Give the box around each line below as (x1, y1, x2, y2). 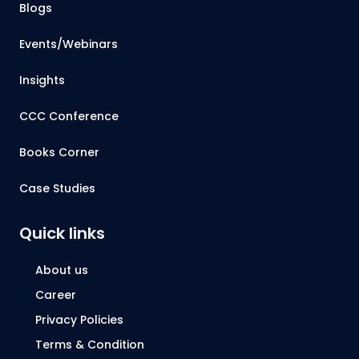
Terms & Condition (34, 336, 144, 353)
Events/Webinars (18, 35, 118, 52)
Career (34, 286, 76, 303)
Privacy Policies (34, 311, 123, 328)
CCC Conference (18, 107, 119, 124)
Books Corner (18, 143, 99, 160)
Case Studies (18, 179, 95, 196)
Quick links (18, 221, 105, 244)
